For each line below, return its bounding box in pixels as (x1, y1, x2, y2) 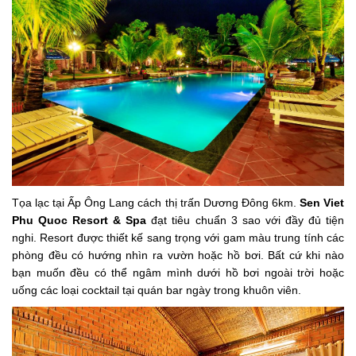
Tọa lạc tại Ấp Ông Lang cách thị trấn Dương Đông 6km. (12, 196, 300, 210)
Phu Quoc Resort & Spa (12, 214, 147, 227)
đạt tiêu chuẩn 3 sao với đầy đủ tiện (146, 214, 345, 227)
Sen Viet (299, 196, 345, 210)
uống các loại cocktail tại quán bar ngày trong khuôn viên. (12, 284, 301, 297)
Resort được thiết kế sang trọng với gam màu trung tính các (40, 231, 345, 245)
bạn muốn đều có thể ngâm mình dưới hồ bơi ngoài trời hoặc (12, 266, 344, 280)
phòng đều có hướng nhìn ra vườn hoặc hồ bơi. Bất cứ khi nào (12, 249, 344, 262)
